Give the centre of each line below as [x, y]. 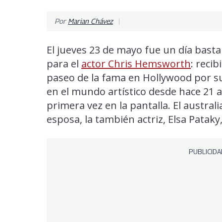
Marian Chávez [91, 21]
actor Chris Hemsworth [136, 63]
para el [64, 63]
